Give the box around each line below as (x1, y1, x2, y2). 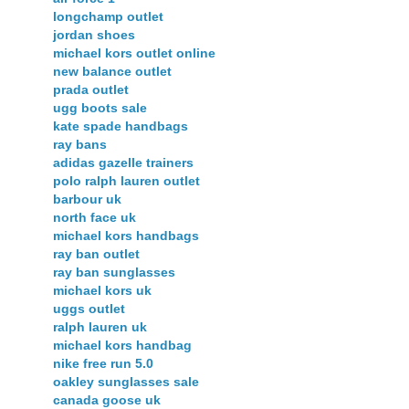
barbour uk (53, 192, 121, 207)
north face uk (53, 210, 136, 225)
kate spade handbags (53, 119, 188, 134)
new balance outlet (53, 64, 172, 79)
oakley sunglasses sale (53, 374, 199, 390)
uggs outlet (53, 301, 125, 317)
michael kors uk (53, 283, 152, 299)
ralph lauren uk (53, 320, 147, 335)
